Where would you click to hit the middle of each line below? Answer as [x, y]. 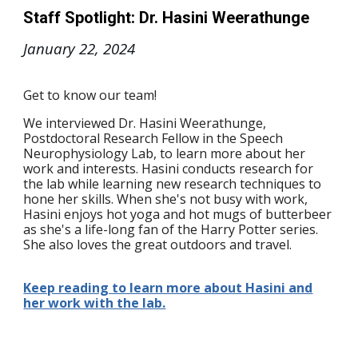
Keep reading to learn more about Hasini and [168, 288]
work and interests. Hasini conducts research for [169, 169]
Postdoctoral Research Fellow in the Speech [153, 139]
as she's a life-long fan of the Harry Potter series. [171, 230]
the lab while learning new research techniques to [173, 184]
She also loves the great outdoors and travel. [158, 245]
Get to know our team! [93, 95]
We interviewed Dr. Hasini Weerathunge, [145, 123]
